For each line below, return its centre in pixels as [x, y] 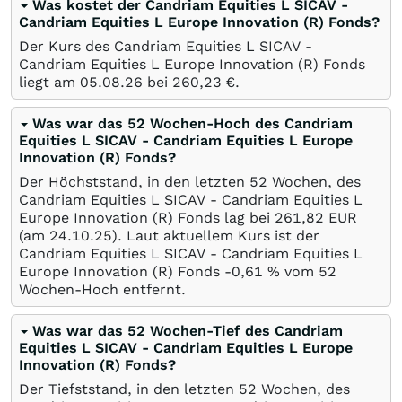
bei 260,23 [182, 82]
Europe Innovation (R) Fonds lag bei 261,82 [171, 218]
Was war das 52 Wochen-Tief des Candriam [188, 331]
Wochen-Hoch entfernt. [102, 289]
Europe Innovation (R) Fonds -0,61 [143, 271]
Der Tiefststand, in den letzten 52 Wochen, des [184, 389]
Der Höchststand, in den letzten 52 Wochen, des [190, 182]
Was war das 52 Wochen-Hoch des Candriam [192, 123]
